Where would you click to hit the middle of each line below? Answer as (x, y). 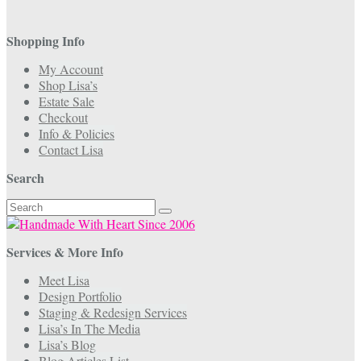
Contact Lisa (71, 150)
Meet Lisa (64, 280)
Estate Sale (66, 102)
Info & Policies (77, 134)
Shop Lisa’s (68, 85)
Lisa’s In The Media (89, 329)
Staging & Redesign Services (113, 313)
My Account (71, 69)
